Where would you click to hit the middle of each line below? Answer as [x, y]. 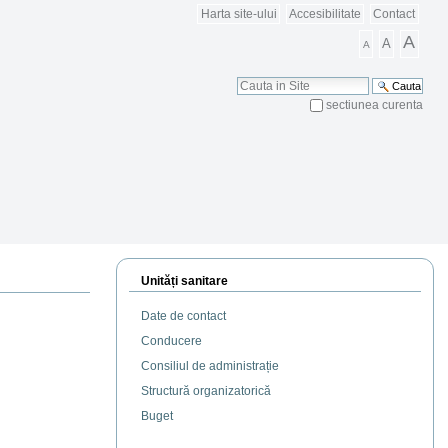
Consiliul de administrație [210, 366]
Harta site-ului [238, 14]
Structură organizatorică [206, 391]
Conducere [171, 341]
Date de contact [183, 316]
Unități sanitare [184, 281]
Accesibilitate [325, 14]
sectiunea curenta [374, 105]
